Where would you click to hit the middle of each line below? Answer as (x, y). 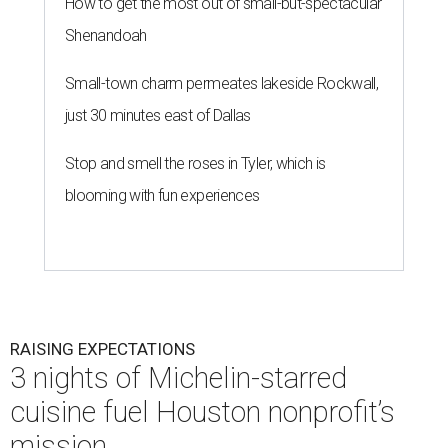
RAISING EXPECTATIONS (102, 349)
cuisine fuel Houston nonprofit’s (202, 412)
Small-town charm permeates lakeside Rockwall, (222, 84)
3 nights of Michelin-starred (178, 378)
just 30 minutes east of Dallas (158, 116)
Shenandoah (106, 36)
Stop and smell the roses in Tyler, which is (195, 164)
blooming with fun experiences (162, 196)
